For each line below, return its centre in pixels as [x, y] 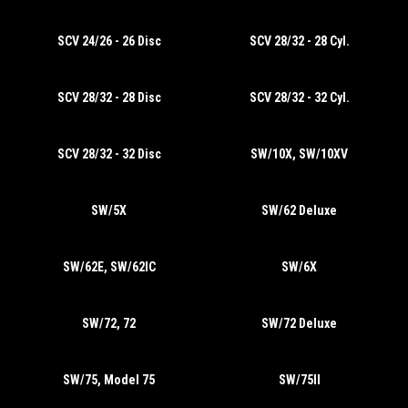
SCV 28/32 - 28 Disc [109, 97]
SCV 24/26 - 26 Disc [109, 41]
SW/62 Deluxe [299, 210]
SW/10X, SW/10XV [299, 154]
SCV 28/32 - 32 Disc [109, 154]
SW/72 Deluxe [299, 323]
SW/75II [299, 380]
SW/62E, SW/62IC [109, 267]
